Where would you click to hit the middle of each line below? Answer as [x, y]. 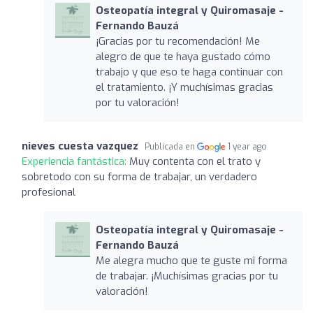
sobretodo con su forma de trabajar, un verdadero [139, 176]
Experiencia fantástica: [75, 161]
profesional [49, 192]
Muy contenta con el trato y [195, 161]
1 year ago [248, 146]
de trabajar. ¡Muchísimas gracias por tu [187, 276]
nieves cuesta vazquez [80, 146]
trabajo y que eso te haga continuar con [189, 72]
